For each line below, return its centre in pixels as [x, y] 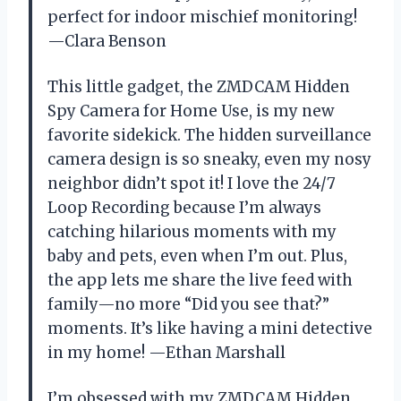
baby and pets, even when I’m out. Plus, [197, 256]
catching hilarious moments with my [192, 231]
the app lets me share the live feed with [200, 280]
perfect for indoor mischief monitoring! [202, 17]
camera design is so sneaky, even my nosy [209, 159]
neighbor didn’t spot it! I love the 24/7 [192, 183]
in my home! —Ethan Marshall [166, 352]
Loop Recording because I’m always [184, 207]
